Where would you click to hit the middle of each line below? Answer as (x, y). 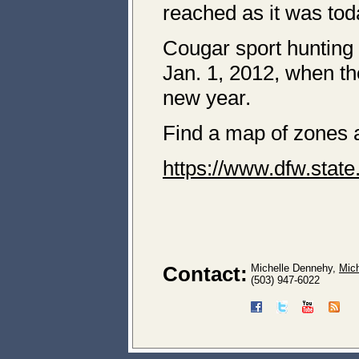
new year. (207, 98)
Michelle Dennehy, (295, 268)
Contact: (205, 274)
